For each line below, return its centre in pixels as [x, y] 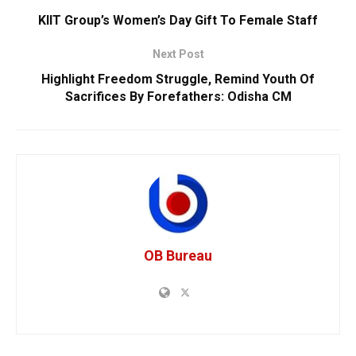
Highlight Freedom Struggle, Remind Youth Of [178, 79]
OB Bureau [178, 255]
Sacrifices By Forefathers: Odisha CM [178, 96]
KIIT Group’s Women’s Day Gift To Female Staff [178, 20]
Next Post [178, 54]
